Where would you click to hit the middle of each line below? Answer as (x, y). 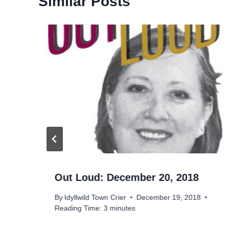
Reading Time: (78, 208)
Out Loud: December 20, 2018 (127, 178)
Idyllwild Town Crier (96, 197)
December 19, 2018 (169, 197)
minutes (123, 208)
